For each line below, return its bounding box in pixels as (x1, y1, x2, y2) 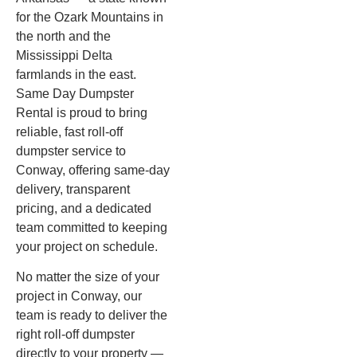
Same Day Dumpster (16, 86, 134, 100)
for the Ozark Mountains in (16, 10, 163, 24)
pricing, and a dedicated (16, 201, 151, 215)
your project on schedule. (16, 239, 158, 253)
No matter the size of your (16, 270, 159, 284)
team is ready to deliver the (16, 308, 167, 323)
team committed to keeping (16, 220, 167, 234)
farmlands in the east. (16, 67, 136, 81)
